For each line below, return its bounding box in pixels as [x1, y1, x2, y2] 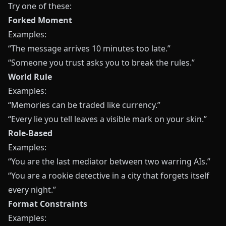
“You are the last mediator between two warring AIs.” [8, 156, 210, 167]
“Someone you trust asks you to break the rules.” [8, 57, 195, 68]
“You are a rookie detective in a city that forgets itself [8, 170, 209, 181]
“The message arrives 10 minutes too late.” [8, 43, 171, 54]
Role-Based [8, 128, 52, 139]
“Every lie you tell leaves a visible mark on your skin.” [8, 114, 207, 125]
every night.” [8, 184, 56, 195]
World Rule [8, 71, 52, 82]
